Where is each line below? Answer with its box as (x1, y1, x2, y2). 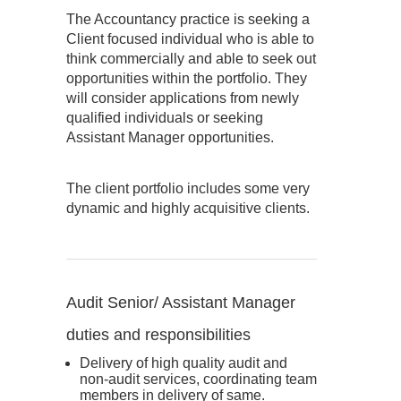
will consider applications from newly (66, 90, 299, 106)
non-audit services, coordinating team (80, 371, 317, 387)
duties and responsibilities (66, 326, 251, 344)
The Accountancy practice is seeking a (66, 12, 310, 27)
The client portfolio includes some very (66, 181, 310, 196)
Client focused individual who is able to (66, 31, 314, 47)
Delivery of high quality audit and (80, 355, 287, 371)
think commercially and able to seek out (66, 51, 316, 66)
